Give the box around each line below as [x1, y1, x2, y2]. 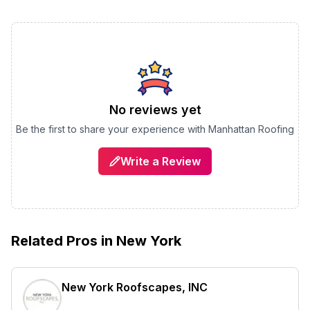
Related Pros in [11, 232, 116, 249]
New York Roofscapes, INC [62, 280, 208, 294]
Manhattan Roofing [208, 123, 294, 135]
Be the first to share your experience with [16, 123, 208, 135]
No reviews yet [109, 102, 201, 117]
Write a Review [120, 154, 201, 168]
